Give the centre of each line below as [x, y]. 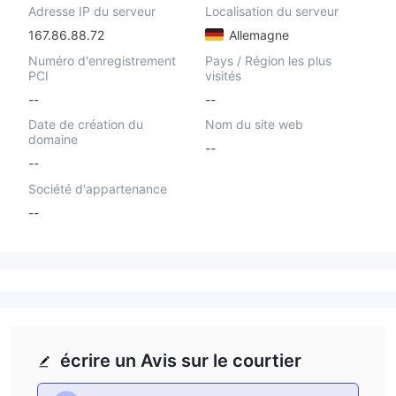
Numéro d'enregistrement [102, 60]
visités [223, 75]
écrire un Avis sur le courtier [181, 360]
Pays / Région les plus [268, 60]
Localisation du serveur [271, 11]
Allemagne [257, 34]
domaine [53, 140]
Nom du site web [254, 125]
